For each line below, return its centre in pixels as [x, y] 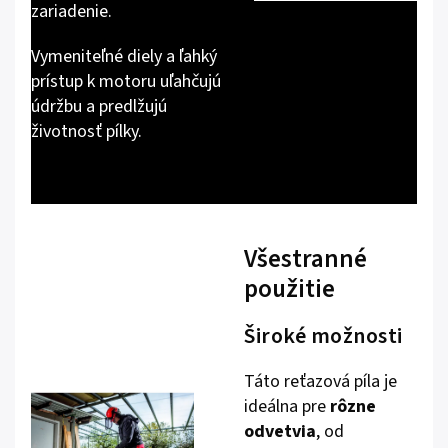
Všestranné [305, 259]
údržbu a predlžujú [99, 107]
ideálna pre [287, 407]
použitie [289, 289]
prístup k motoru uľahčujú [126, 82]
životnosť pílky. [86, 132]
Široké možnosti [323, 336]
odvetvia [280, 432]
